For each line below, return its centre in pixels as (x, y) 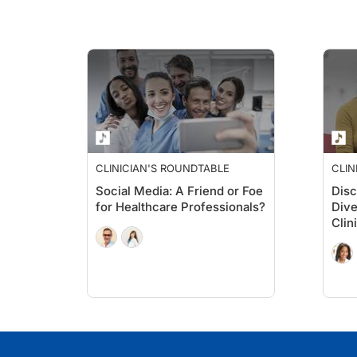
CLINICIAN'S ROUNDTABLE (163, 168)
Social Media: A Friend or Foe (179, 191)
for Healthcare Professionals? (180, 207)
